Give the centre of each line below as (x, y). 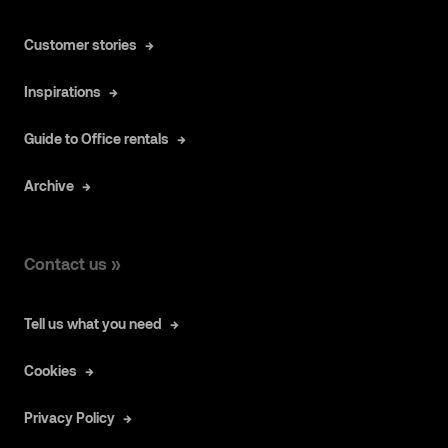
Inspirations (62, 91)
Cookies (50, 370)
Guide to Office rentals (96, 138)
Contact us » (72, 263)
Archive (49, 185)
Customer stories (80, 44)
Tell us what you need (93, 323)
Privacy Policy (69, 417)
